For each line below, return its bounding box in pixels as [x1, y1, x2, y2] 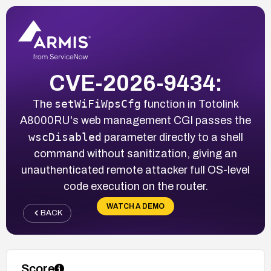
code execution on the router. [63, 180, 208, 192]
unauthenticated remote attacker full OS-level [21, 163, 250, 176]
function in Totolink [140, 97, 239, 110]
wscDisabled [28, 130, 102, 143]
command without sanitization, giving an [34, 147, 237, 160]
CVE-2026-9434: [48, 71, 223, 96]
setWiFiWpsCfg [54, 97, 141, 110]
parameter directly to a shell [101, 131, 243, 143]
